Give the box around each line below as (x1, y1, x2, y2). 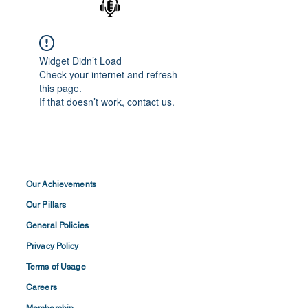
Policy (56, 241, 79, 251)
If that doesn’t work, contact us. (39, 94, 175, 109)
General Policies (26, 220, 89, 230)
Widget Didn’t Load (39, 53, 122, 67)
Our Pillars (26, 199, 67, 210)
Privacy (26, 241, 56, 251)
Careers (26, 282, 57, 292)
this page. (39, 80, 82, 95)
